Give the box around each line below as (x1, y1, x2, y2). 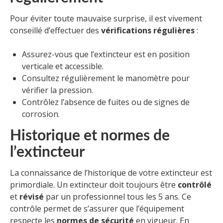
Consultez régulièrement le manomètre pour (22, 73, 190, 84)
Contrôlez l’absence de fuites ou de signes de (22, 97, 190, 108)
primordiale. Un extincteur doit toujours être (10, 179, 178, 191)
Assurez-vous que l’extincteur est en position (22, 49, 190, 60)
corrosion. (22, 109, 60, 120)
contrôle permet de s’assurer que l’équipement (10, 203, 184, 215)
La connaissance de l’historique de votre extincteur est (10, 167, 212, 179)
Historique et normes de (10, 128, 170, 144)
